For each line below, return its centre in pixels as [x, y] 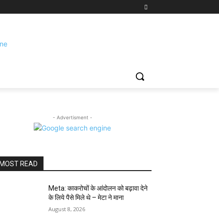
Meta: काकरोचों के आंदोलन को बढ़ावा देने [98, 188]
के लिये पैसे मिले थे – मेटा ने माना [86, 197]
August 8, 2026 [67, 209]
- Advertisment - [72, 117]
